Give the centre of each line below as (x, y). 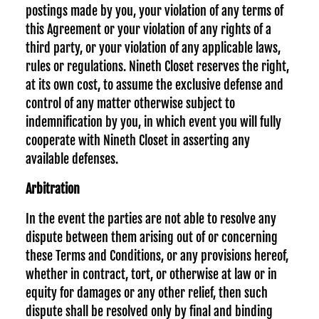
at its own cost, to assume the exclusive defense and (155, 85)
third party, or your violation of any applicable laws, (153, 48)
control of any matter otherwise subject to (130, 103)
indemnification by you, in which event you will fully (153, 122)
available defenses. (72, 159)
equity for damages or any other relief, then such (147, 293)
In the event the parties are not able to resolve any (151, 219)
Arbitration (53, 189)
